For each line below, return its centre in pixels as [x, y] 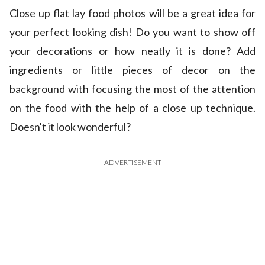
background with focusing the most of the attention [132, 89]
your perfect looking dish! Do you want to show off [132, 32]
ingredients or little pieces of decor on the [132, 70]
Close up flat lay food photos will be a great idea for [132, 13]
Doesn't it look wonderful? [70, 127]
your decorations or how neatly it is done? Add [132, 51]
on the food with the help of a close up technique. [132, 108]
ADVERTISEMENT [132, 163]
